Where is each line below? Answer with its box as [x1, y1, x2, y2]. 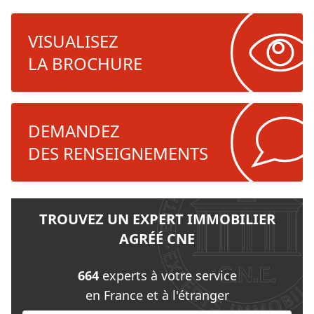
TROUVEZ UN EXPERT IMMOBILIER [39, 210, 275, 228]
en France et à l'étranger [85, 287, 229, 303]
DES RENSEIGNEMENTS [28, 142, 208, 165]
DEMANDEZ [28, 119, 120, 142]
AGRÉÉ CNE [119, 229, 195, 248]
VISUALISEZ [28, 29, 118, 53]
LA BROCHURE [28, 52, 142, 75]
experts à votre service [98, 267, 237, 284]
